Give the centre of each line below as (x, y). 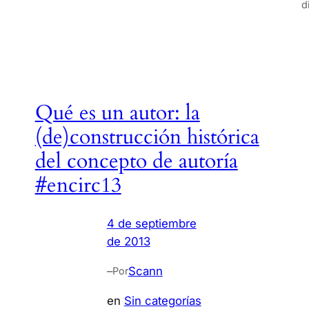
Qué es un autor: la (117, 113)
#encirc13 (78, 185)
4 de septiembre (151, 224)
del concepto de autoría (136, 161)
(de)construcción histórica (147, 137)
